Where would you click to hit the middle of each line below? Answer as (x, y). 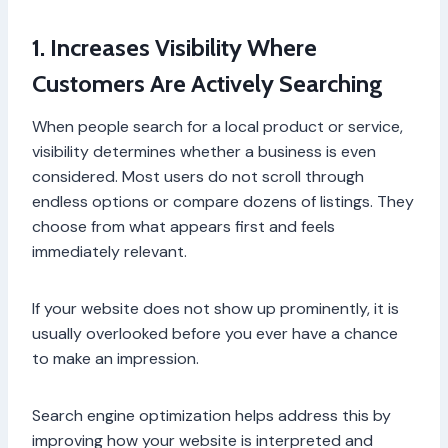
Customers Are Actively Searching (207, 84)
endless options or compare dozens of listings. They (223, 202)
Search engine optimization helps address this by (211, 416)
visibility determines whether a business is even (204, 152)
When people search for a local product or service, (217, 127)
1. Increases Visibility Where (174, 48)
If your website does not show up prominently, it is (215, 309)
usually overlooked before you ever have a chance (215, 334)
